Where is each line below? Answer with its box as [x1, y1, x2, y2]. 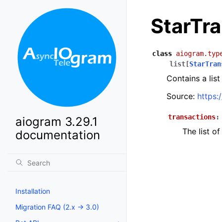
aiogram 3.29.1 [15, 114, 98, 129]
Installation [15, 187, 50, 195]
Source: [166, 91, 197, 101]
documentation [15, 128, 100, 142]
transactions [168, 113, 216, 121]
